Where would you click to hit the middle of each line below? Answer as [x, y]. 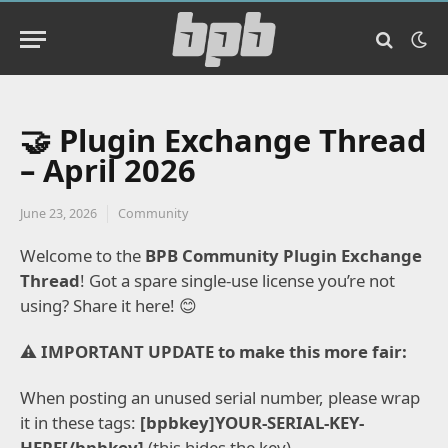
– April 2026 [108, 170]
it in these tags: [80, 422]
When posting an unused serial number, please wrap [220, 397]
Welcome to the [82, 255]
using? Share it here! [99, 305]
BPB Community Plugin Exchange [283, 255]
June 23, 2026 [58, 213]
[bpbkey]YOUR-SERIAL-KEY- [252, 422]
